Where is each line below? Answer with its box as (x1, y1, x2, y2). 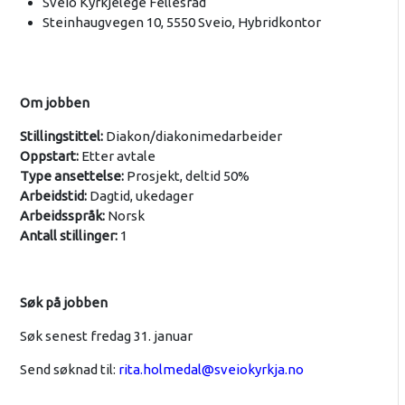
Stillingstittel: (19, 127, 106, 144)
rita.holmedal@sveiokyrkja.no (118, 361, 304, 377)
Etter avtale (80, 147, 155, 164)
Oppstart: (19, 147, 81, 164)
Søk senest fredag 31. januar (19, 327, 193, 344)
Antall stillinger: (19, 227, 120, 243)
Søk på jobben (19, 294, 108, 310)
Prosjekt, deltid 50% (126, 167, 250, 184)
